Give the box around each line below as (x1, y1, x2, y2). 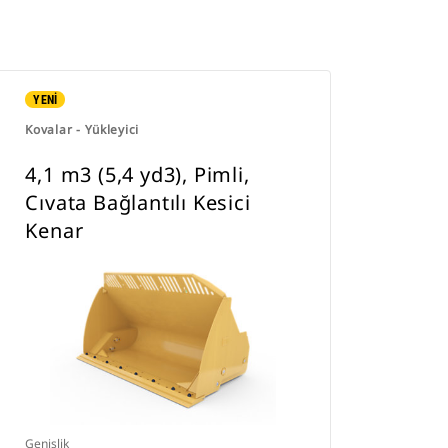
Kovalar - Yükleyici (25, 121, 139, 138)
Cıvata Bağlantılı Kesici (25, 189, 251, 216)
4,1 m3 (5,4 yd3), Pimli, (25, 161, 250, 188)
